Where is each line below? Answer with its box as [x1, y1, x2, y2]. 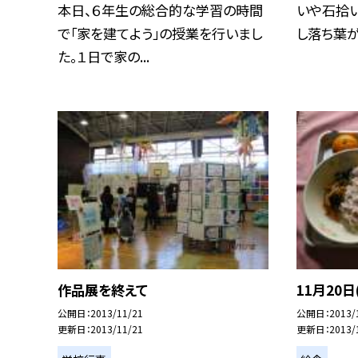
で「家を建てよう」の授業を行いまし [58, 23, 262, 44]
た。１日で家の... [58, 46, 149, 67]
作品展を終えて [58, 280, 148, 300]
